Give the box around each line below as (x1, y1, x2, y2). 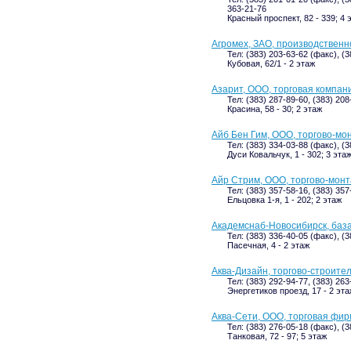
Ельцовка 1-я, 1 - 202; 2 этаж (227, 195, 342, 204)
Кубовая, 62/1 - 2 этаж (227, 59, 315, 68)
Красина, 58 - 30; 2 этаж (227, 104, 322, 114)
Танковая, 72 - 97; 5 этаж (227, 331, 327, 341)
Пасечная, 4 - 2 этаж (227, 241, 309, 250)
